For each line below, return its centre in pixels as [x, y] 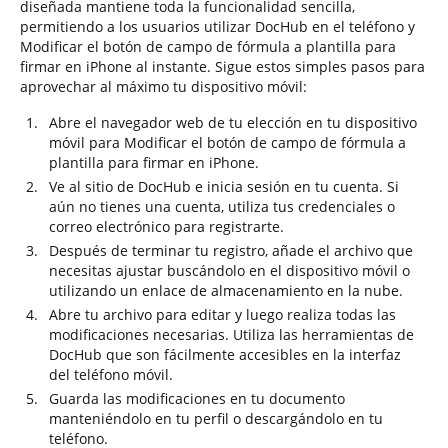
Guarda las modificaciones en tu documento [197, 398]
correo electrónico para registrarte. [166, 226]
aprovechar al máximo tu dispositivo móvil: [163, 86]
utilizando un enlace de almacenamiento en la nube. [226, 290]
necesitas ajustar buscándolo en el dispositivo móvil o [229, 270]
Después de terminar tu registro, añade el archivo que [231, 250]
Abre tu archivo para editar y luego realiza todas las [222, 314]
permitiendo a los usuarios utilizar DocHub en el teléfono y [217, 26]
